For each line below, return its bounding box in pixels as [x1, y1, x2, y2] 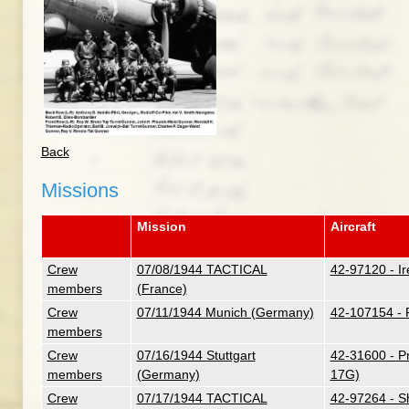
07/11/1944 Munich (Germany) [136, 305, 314, 320]
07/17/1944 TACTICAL [136, 391, 267, 405]
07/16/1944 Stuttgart [136, 348, 256, 362]
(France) [136, 281, 187, 296]
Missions [40, 179, 119, 202]
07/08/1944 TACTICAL [136, 262, 267, 277]
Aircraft [330, 219, 376, 234]
